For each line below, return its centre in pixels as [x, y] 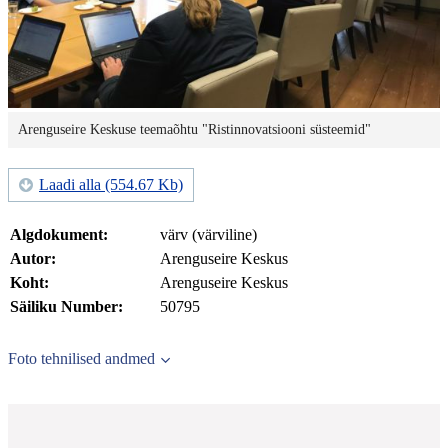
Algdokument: [59, 235]
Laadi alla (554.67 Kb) [111, 185]
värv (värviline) [208, 235]
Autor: [33, 259]
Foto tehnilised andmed [81, 359]
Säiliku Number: [66, 307]
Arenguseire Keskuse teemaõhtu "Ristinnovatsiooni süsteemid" [194, 130]
